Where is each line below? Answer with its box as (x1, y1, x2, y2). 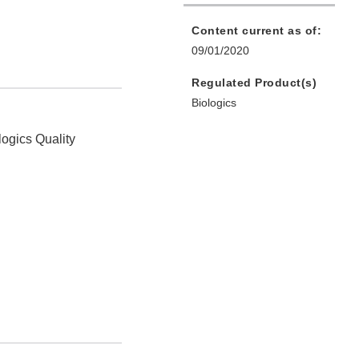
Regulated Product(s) (192, 76, 317, 90)
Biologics (192, 96, 236, 110)
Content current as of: (192, 24, 321, 38)
